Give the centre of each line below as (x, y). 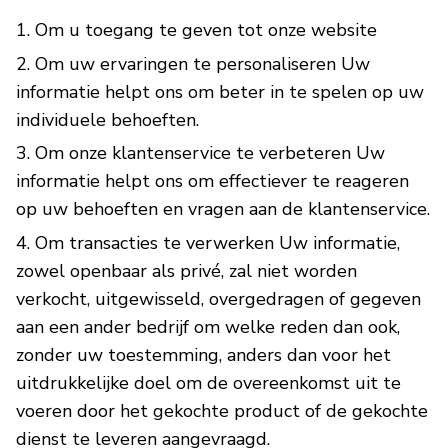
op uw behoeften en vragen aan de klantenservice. (223, 209)
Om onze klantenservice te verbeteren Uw (210, 153)
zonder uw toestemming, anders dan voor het (203, 355)
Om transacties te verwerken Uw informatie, (217, 243)
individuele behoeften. (107, 119)
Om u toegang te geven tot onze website (206, 30)
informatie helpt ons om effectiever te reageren (212, 181)
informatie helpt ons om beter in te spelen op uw (220, 91)
